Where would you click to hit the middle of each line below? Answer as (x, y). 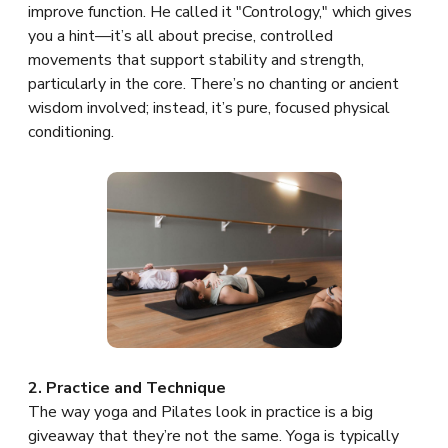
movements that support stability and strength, (196, 60)
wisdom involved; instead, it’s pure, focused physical (209, 108)
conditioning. (71, 132)
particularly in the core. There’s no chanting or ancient (213, 84)
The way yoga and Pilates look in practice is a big (200, 412)
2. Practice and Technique (127, 388)
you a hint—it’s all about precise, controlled (180, 36)
